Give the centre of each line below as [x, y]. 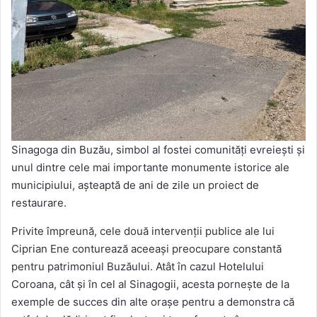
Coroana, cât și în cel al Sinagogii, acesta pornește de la [150, 284]
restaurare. [39, 202]
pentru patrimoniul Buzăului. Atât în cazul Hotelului [138, 266]
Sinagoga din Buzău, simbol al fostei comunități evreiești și [158, 149]
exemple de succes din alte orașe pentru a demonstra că [153, 301]
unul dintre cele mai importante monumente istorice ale [150, 167]
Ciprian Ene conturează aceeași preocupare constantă [146, 248]
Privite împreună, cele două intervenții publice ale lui [143, 231]
